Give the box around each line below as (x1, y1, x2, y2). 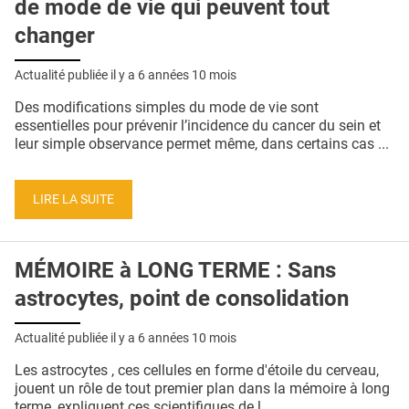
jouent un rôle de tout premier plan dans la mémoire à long (15, 380, 390, 398)
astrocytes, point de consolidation (15, 286, 349, 312)
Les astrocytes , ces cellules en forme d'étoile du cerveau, (15, 362, 379, 380)
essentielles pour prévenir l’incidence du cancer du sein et (15, 116, 381, 134)
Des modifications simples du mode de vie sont (15, 98, 319, 116)
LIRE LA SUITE (33, 191, 114, 207)
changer (15, 23, 95, 49)
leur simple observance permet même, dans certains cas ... (15, 134, 389, 152)
